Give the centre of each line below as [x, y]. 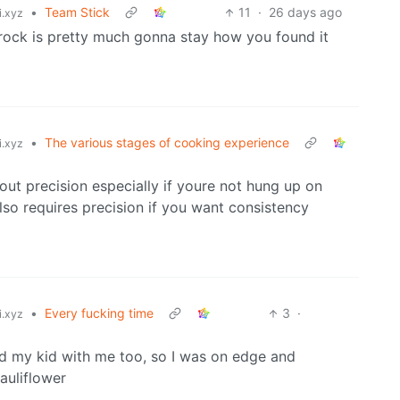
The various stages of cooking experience [167, 143]
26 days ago [306, 12]
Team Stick [77, 12]
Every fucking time [99, 313]
